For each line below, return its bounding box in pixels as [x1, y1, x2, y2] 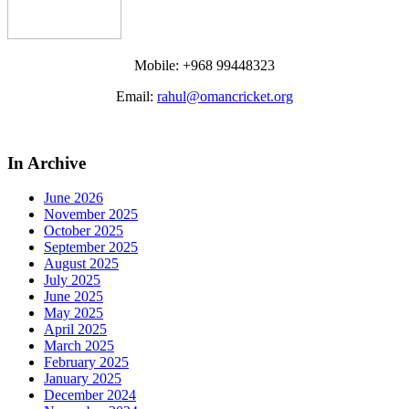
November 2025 [44, 206, 138, 223]
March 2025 [44, 338, 114, 354]
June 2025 [44, 288, 103, 305]
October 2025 [44, 223, 123, 239]
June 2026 [44, 190, 103, 206]
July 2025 [44, 272, 100, 288]
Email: [116, 88, 157, 104]
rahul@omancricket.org [157, 88, 293, 104]
